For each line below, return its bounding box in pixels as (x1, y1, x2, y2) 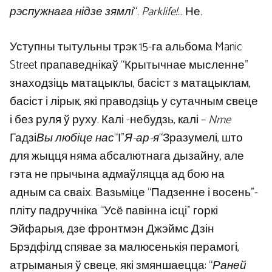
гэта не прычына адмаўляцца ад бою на (10, 165, 225, 185)
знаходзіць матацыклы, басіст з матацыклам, (10, 74, 251, 93)
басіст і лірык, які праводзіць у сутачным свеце (10, 92, 258, 112)
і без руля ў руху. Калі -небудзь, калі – (10, 110, 208, 130)
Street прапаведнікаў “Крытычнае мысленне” (10, 56, 248, 75)
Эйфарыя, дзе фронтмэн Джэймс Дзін (10, 220, 214, 239)
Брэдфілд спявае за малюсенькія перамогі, (10, 238, 239, 257)
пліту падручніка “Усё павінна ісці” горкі (10, 202, 218, 221)
